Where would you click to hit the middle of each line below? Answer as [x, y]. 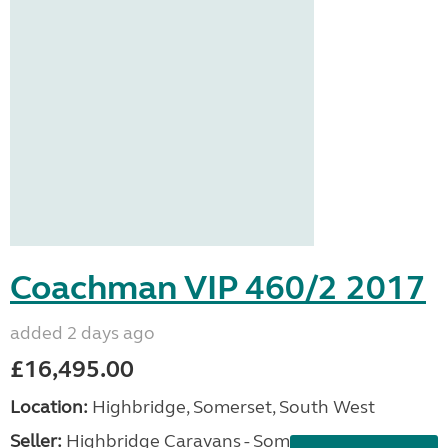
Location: [49, 407]
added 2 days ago [82, 333]
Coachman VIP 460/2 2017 [218, 288]
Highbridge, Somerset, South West [231, 407]
